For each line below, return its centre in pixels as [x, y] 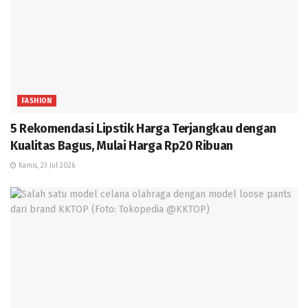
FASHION [37, 101]
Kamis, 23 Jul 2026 [46, 165]
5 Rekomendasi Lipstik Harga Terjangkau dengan [143, 128]
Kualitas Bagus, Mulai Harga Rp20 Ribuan [122, 145]
